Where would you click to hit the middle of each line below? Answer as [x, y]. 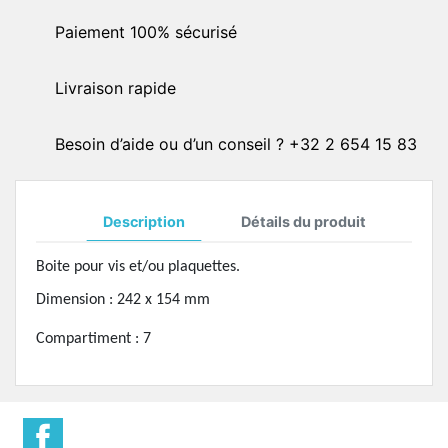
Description [143, 221]
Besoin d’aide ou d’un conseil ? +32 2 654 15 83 [236, 143]
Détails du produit [303, 221]
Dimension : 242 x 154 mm [123, 299]
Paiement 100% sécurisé [146, 31]
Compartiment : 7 [93, 338]
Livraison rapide [115, 87]
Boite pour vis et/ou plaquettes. [138, 266]
